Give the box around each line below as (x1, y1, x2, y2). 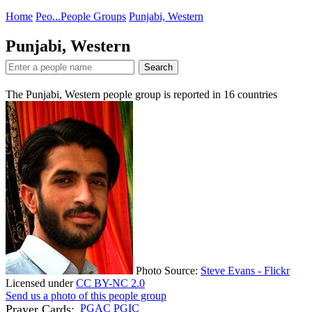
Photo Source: (136, 264, 201, 276)
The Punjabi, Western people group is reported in (6, 88, 224, 100)
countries (235, 88, 277, 100)
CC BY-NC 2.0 (76, 276, 145, 289)
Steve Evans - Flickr (201, 264, 290, 276)
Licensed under (6, 276, 76, 289)
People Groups (61, 10, 126, 22)
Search (144, 61, 173, 72)
